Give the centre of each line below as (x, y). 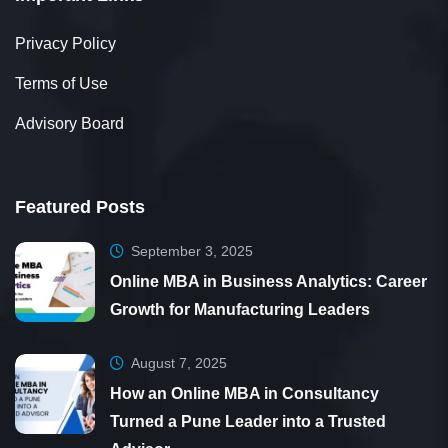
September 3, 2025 (192, 250)
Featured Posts (80, 206)
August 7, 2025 (179, 362)
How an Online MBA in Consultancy (244, 393)
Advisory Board (69, 123)
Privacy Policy (65, 43)
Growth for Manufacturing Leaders (240, 309)
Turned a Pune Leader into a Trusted (248, 421)
